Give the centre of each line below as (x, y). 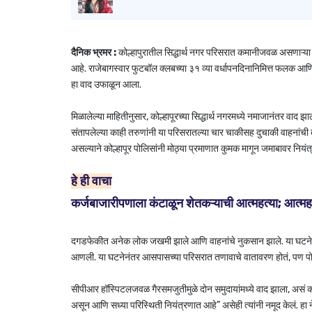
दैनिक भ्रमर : (94, 53)
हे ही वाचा (91, 181)
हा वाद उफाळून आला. (107, 85)
